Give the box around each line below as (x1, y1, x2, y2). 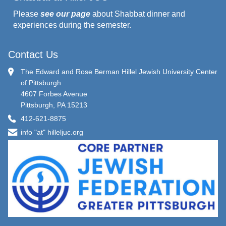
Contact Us (8, 49, 58, 60)
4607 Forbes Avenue (21, 90, 87, 98)
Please (13, 10, 40, 18)
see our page (40, 10, 90, 18)
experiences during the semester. (13, 21, 131, 29)
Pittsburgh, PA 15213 (21, 101, 87, 109)
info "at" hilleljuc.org (21, 128, 83, 136)
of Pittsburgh (21, 79, 61, 87)
